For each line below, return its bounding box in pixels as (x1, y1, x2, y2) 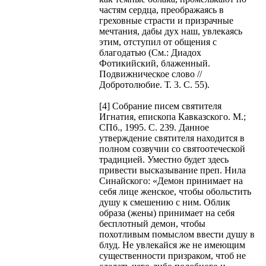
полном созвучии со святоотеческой (99, 143, 245, 154)
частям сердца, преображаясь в (99, 4, 224, 15)
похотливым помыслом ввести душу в (99, 229, 255, 239)
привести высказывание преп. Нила (99, 164, 246, 175)
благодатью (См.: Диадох (99, 47, 201, 58)
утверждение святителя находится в (99, 132, 245, 143)
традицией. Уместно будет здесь (99, 154, 229, 164)
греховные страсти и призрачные (99, 15, 233, 26)
